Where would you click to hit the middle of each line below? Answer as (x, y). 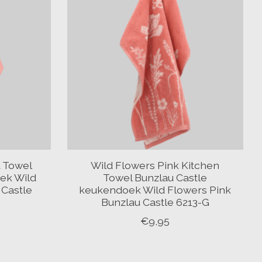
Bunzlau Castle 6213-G (155, 202)
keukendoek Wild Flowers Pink (155, 190)
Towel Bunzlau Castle (155, 178)
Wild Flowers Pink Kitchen (155, 166)
